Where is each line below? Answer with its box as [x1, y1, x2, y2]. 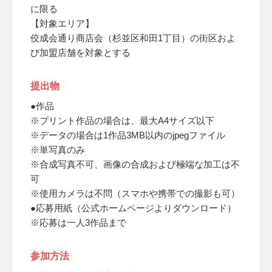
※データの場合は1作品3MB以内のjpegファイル [30, 130, 225, 140]
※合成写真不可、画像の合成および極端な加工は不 [30, 159, 240, 169]
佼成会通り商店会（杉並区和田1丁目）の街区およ [30, 33, 236, 43]
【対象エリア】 [30, 18, 94, 29]
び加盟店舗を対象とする [30, 47, 131, 58]
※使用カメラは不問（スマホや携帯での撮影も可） [30, 188, 240, 199]
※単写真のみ [30, 144, 85, 155]
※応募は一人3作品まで [30, 217, 126, 228]
